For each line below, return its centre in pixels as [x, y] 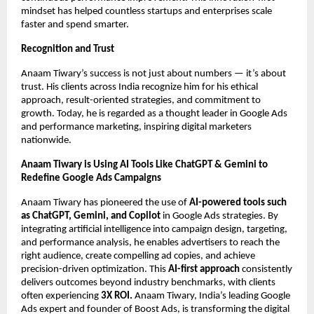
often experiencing [61, 296]
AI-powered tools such [238, 203]
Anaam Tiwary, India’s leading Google [212, 296]
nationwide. [46, 141]
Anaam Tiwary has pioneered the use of [105, 203]
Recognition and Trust [68, 50]
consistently [266, 270]
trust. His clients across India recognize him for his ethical [139, 88]
